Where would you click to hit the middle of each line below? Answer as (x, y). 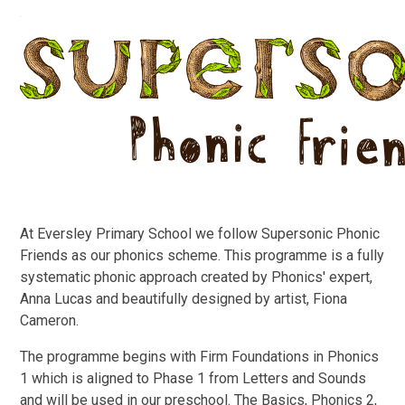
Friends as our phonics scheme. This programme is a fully (202, 256)
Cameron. (50, 321)
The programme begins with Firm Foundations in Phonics (200, 357)
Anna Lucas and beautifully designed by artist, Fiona (184, 299)
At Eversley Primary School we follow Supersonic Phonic (200, 234)
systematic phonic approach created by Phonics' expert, (197, 278)
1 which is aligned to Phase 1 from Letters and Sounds (193, 379)
